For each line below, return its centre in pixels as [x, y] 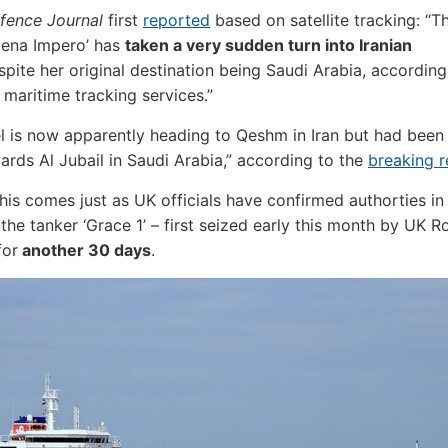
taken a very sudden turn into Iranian [268, 45]
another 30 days [84, 250]
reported [176, 20]
